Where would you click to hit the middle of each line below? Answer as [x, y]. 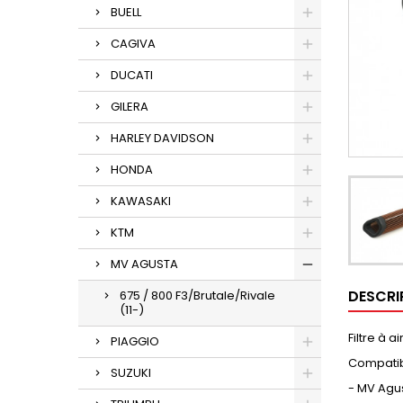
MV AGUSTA [144, 264]
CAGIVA [133, 44]
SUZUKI [131, 373]
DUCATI [132, 75]
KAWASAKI [141, 201]
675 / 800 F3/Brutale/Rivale [197, 296]
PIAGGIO [135, 341]
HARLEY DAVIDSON [162, 138]
